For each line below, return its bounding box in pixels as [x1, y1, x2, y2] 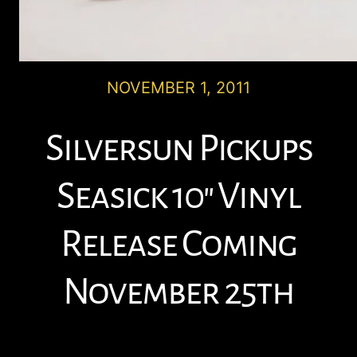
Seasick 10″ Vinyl [57, 175, 300, 216]
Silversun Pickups [45, 127, 312, 168]
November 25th [63, 271, 294, 312]
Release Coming [61, 223, 296, 264]
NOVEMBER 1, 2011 [107, 77, 250, 97]
